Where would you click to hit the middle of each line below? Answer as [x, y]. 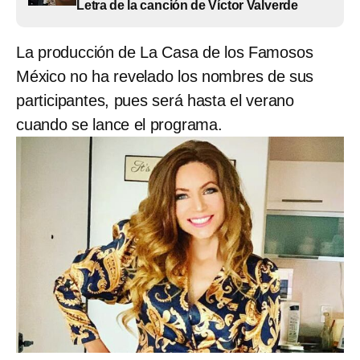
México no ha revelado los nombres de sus [165, 76]
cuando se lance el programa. [119, 124]
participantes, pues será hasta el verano [155, 100]
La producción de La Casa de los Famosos [165, 52]
